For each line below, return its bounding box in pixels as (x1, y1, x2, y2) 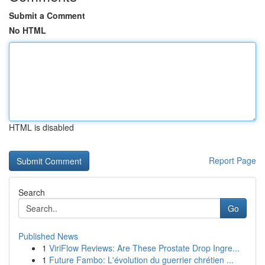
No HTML (9, 24, 46, 36)
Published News (18, 230, 78, 242)
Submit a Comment (9, 9, 85, 21)
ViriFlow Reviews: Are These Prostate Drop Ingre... (49, 242, 240, 254)
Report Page (209, 154, 256, 166)
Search (18, 186, 45, 198)
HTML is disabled (9, 121, 74, 133)
